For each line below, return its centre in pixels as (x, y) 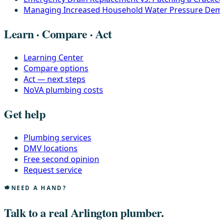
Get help (25, 113)
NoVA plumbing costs (63, 90)
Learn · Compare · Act (58, 34)
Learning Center (54, 57)
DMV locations (51, 148)
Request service (53, 170)
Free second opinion (61, 159)
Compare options (56, 68)
